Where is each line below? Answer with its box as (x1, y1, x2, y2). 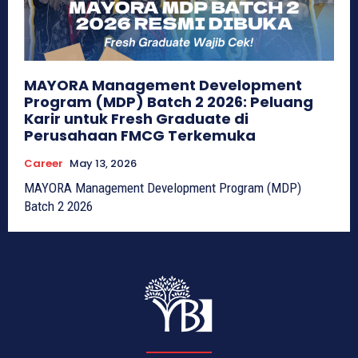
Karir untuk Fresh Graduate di (24, 109, 249, 129)
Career (24, 156, 63, 172)
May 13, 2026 (70, 156, 137, 172)
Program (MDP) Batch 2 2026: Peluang (24, 92, 313, 113)
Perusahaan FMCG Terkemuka (24, 125, 256, 146)
